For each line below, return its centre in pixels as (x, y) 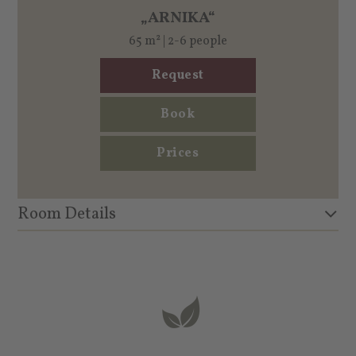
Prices (178, 153)
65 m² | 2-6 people (178, 41)
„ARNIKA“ (178, 18)
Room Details (67, 214)
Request (178, 75)
